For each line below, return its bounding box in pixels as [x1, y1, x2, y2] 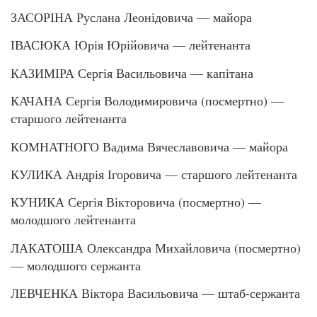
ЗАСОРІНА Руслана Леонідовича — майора [11, 8, 252, 26]
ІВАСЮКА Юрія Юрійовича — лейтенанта [11, 36, 250, 54]
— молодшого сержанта [11, 256, 141, 274]
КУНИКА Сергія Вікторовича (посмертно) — [11, 193, 261, 211]
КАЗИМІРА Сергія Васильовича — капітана [11, 64, 253, 81]
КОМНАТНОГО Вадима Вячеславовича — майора [11, 137, 288, 155]
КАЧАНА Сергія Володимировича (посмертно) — [11, 92, 284, 110]
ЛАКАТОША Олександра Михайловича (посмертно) [11, 238, 301, 256]
